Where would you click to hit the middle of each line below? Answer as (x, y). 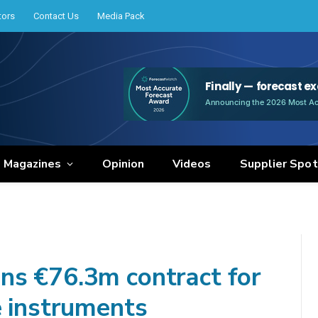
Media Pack (121, 16)
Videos (192, 164)
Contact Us (56, 16)
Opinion (123, 164)
